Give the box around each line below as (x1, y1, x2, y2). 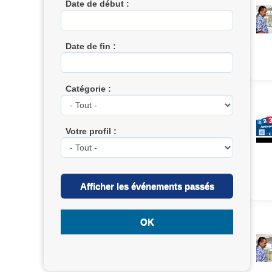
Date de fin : (66, 41, 117, 51)
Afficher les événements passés (80, 180, 214, 191)
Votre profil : (66, 126, 117, 136)
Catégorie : (66, 83, 112, 93)
